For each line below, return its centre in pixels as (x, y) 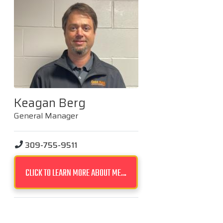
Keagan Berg (50, 103)
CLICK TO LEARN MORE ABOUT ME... (76, 173)
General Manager (46, 115)
